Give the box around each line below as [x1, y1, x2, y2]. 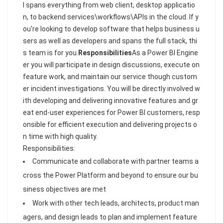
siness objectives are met [23, 185, 106, 193]
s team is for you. [23, 49, 78, 57]
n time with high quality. [23, 132, 98, 140]
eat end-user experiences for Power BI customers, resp [23, 109, 200, 116]
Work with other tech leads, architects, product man [32, 199, 199, 207]
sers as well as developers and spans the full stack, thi [23, 37, 197, 45]
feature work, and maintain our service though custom [23, 73, 197, 81]
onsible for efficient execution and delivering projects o [23, 120, 197, 128]
